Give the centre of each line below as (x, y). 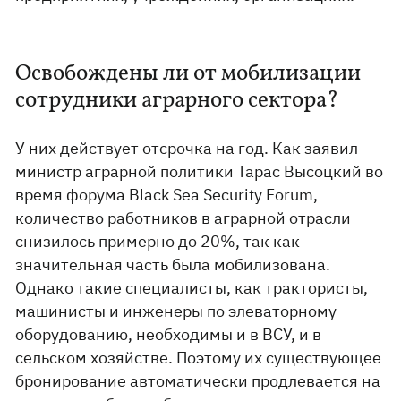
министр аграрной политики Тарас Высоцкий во (200, 171)
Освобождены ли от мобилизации (188, 74)
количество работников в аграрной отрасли (183, 218)
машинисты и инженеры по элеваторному (176, 311)
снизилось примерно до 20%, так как (158, 241)
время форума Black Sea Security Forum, (167, 195)
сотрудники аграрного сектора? (177, 101)
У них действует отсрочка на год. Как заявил (187, 148)
